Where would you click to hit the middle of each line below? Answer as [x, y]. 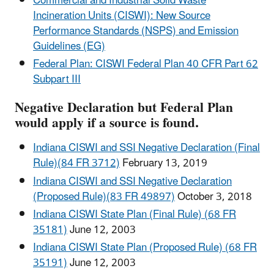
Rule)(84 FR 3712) [76, 164]
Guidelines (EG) [69, 46]
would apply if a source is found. [107, 124]
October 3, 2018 [215, 197]
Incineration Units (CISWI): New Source [122, 16]
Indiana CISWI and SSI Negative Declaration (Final [146, 148]
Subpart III [57, 79]
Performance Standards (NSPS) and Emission [136, 31]
